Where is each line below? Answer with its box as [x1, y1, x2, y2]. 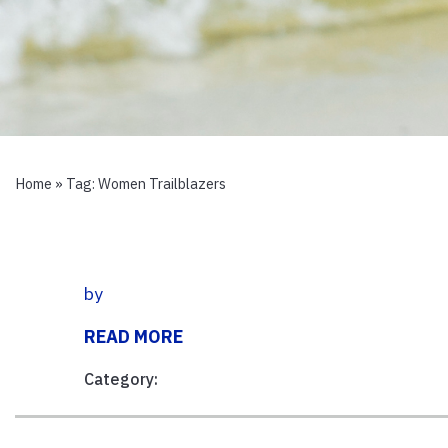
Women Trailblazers [98, 174, 226, 194]
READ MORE [84, 324, 184, 348]
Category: [84, 368, 159, 389]
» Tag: [52, 174, 98, 194]
